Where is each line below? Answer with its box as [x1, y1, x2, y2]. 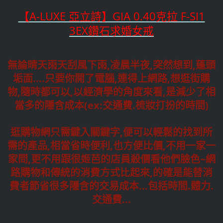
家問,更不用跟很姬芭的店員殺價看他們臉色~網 [7, 152, 216, 166]
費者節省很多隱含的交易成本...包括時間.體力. [9, 179, 214, 193]
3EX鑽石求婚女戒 [69, 23, 154, 38]
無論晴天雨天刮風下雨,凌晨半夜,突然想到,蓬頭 [7, 58, 216, 72]
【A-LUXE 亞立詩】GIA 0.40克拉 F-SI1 [18, 8, 205, 24]
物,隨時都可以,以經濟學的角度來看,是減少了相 [7, 85, 216, 99]
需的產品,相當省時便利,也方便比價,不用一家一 [7, 139, 216, 153]
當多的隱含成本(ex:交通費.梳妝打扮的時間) [14, 99, 209, 112]
